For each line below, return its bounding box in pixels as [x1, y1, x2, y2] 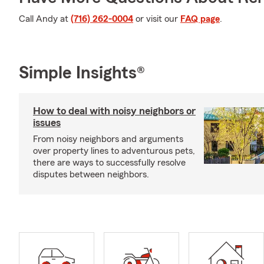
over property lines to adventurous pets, [33, 146, 195, 156]
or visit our [133, 14, 180, 24]
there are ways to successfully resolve [33, 158, 186, 167]
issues [33, 117, 61, 128]
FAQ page [180, 14, 220, 24]
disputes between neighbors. [33, 170, 149, 179]
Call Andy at [19, 14, 71, 24]
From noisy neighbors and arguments [33, 134, 183, 144]
